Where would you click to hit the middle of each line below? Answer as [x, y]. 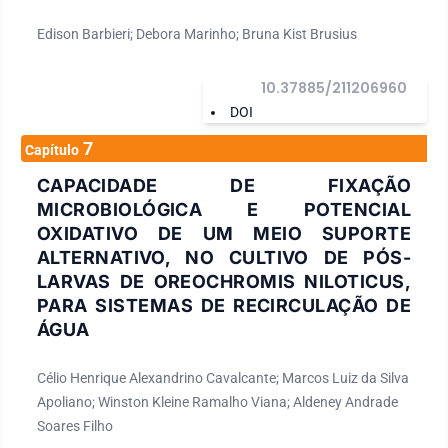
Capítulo [52, 149]
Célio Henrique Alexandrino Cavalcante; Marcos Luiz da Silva [223, 377]
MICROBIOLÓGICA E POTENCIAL [224, 209]
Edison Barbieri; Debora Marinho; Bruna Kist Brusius [197, 33]
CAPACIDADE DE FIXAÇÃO [224, 185]
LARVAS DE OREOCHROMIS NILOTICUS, [224, 281]
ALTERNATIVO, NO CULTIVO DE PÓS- [224, 257]
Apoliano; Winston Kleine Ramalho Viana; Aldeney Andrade [217, 401]
